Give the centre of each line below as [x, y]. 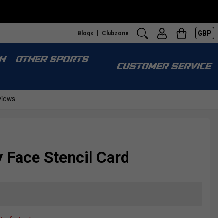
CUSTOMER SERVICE [163, 67]
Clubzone [115, 33]
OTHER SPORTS [51, 60]
